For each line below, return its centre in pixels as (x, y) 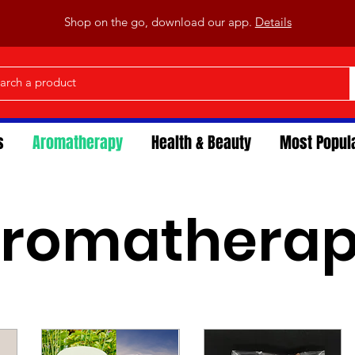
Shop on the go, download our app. (159, 22)
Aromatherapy (78, 143)
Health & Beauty (201, 143)
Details (273, 22)
